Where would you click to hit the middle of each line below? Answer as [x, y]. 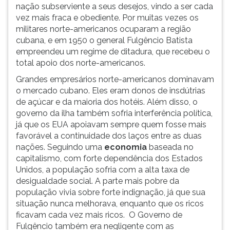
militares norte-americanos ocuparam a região [103, 29]
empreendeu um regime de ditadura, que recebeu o [113, 52]
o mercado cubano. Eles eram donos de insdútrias [111, 91]
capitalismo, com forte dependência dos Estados [109, 158]
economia [126, 147]
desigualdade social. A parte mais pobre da [98, 181]
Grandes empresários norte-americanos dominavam [115, 79]
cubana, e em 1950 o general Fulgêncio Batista [104, 40]
